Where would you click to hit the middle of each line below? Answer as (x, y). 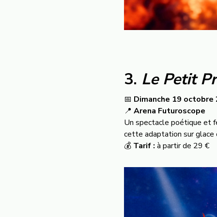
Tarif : (144, 146)
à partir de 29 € (182, 146)
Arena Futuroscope (170, 111)
